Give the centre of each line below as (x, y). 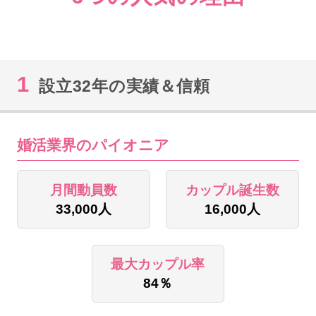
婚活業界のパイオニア (93, 145)
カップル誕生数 (233, 190)
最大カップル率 (158, 265)
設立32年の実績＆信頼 (124, 86)
